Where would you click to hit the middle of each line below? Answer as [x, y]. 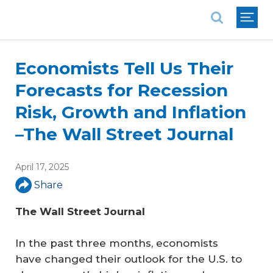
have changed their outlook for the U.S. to [129, 259]
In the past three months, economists [117, 243]
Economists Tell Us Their [124, 68]
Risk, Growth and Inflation [131, 112]
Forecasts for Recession [122, 90]
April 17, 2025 [42, 167]
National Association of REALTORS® [101, 9]
